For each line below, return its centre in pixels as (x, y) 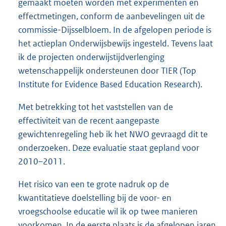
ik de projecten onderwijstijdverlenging (91, 57)
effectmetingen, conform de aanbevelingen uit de (111, 16)
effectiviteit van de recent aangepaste (89, 120)
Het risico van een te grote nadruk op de (94, 184)
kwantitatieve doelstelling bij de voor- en (95, 197)
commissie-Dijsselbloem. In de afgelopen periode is (115, 30)
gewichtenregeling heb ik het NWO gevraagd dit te (113, 134)
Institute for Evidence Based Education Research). (110, 84)
